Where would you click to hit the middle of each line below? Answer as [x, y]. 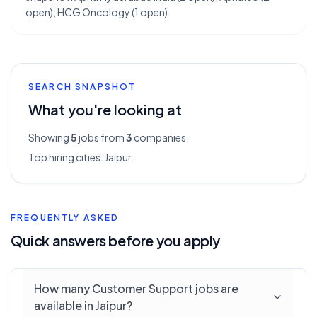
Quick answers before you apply [115, 240]
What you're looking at [105, 109]
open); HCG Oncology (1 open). [98, 12]
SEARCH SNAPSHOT [82, 87]
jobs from [101, 137]
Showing [50, 137]
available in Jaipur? [83, 305]
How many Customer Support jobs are [136, 288]
